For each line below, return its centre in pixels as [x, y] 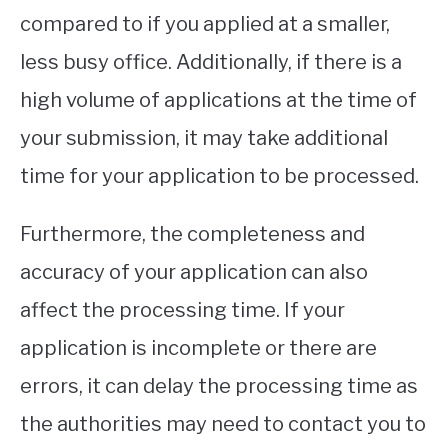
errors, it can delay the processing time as [219, 386]
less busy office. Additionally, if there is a [211, 62]
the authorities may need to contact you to [223, 424]
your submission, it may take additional [204, 138]
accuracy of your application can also [194, 272]
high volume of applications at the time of [218, 100]
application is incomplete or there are [198, 348]
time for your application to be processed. [219, 176]
